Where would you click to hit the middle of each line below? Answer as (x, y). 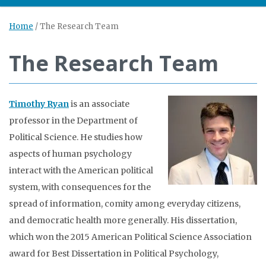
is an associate (100, 104)
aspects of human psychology (70, 154)
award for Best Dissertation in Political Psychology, (114, 254)
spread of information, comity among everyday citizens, (125, 204)
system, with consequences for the (80, 187)
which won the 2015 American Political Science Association (130, 237)
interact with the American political (81, 170)
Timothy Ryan (39, 104)
